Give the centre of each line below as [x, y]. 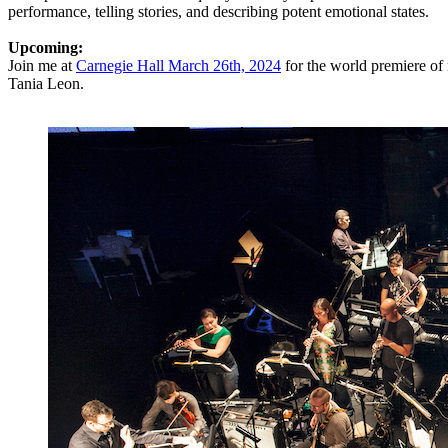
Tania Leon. [46, 83]
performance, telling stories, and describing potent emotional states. [218, 11]
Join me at [42, 65]
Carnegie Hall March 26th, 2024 [178, 65]
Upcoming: [45, 47]
